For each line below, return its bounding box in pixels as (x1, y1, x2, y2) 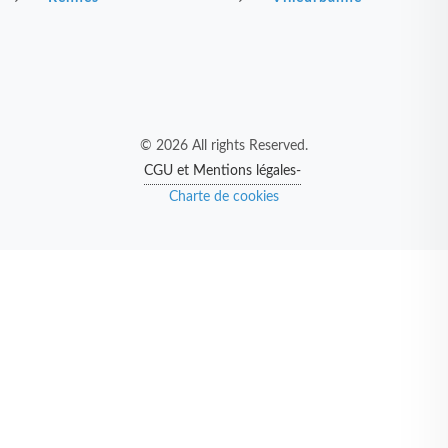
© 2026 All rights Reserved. (140, 139, 308, 153)
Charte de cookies (169, 190, 279, 204)
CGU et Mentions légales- (144, 164, 301, 178)
